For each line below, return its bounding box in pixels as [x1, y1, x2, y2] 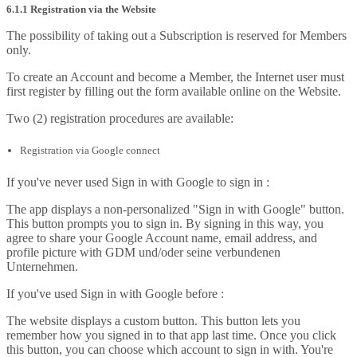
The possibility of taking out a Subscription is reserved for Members [6, 29, 347, 42]
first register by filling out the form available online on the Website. [6, 84, 341, 98]
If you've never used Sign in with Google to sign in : [6, 175, 269, 189]
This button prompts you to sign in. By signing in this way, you [6, 217, 324, 230]
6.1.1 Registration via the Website [6, 3, 156, 15]
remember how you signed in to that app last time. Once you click [6, 328, 336, 342]
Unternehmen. [6, 260, 78, 273]
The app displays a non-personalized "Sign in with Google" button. [6, 202, 344, 216]
